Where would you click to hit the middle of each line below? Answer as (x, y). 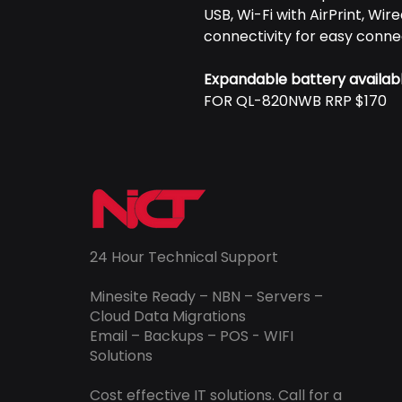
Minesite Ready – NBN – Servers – (206, 297)
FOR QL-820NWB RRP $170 (295, 101)
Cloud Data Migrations (168, 316)
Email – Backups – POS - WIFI (192, 336)
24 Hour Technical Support (184, 257)
